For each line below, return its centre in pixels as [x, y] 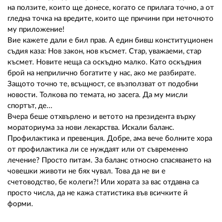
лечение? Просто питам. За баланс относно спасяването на [109, 160]
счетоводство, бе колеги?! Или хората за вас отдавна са [103, 182]
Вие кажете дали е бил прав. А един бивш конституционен [110, 40]
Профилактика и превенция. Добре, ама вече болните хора [110, 138]
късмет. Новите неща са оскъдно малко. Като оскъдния [104, 62]
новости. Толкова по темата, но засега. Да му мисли [98, 95]
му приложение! [36, 29]
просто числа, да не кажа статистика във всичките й [98, 193]
